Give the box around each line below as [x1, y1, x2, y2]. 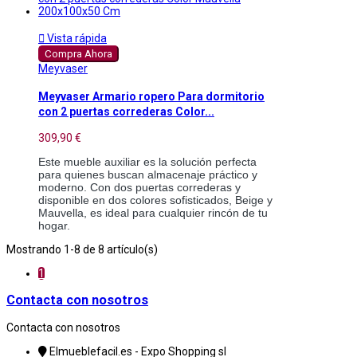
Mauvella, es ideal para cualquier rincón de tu [38, 206, 268, 219]
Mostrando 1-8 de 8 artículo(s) [6, 242, 158, 256]
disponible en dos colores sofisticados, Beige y [38, 193, 273, 206]
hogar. [38, 218, 70, 232]
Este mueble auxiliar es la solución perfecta [38, 155, 257, 168]
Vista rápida [45, 32, 107, 45]
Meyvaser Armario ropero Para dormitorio [38, 89, 265, 103]
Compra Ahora [45, 48, 112, 61]
